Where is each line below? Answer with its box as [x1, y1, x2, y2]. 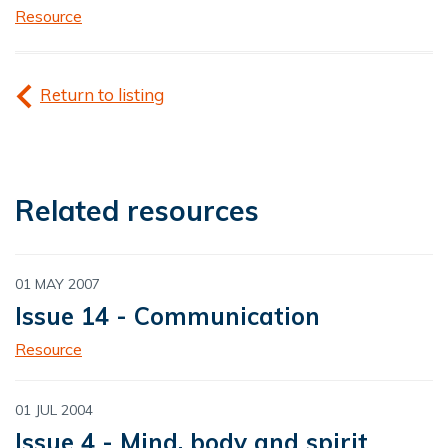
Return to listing [40, 84, 164, 106]
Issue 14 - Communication [15, 301, 320, 332]
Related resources [15, 193, 259, 229]
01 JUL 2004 [15, 401, 93, 420]
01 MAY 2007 [15, 275, 100, 294]
